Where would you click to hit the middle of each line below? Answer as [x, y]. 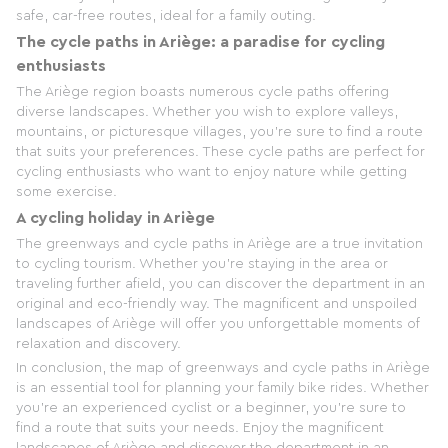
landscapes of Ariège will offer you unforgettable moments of [218, 324]
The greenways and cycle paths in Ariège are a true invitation [219, 244]
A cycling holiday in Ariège [115, 218]
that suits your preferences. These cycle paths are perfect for [220, 152]
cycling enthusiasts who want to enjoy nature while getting [211, 172]
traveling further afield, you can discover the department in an [220, 284]
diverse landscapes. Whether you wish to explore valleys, [207, 112]
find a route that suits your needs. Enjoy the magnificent [200, 428]
